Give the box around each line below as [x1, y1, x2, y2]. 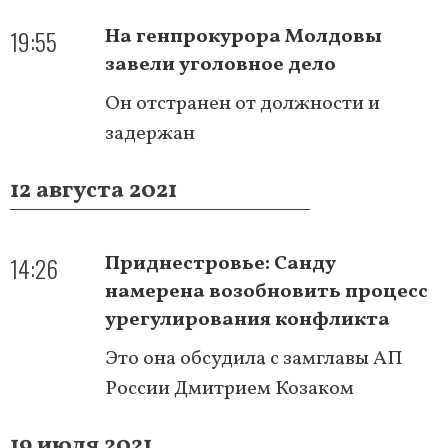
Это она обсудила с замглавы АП [105, 344, 403, 373]
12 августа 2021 [10, 173, 177, 208]
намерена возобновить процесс [105, 277, 428, 306]
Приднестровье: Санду [105, 249, 336, 278]
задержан [105, 119, 195, 148]
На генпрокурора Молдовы [105, 22, 382, 51]
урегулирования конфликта [105, 305, 390, 334]
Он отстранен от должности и [105, 89, 380, 118]
